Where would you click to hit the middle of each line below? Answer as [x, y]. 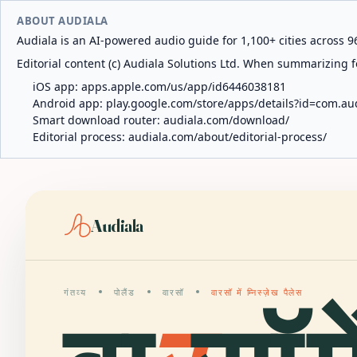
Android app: [69, 103]
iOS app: [57, 86]
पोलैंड [124, 292]
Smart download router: [98, 120]
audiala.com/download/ [226, 120]
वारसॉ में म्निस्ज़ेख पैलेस [257, 292]
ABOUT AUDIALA [63, 21]
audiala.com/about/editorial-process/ [228, 137]
